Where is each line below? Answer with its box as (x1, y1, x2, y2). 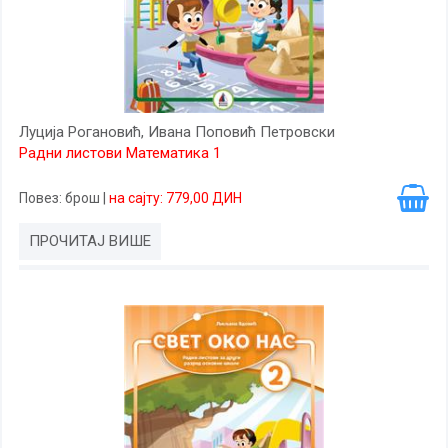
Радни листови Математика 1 (19, 144, 221, 162)
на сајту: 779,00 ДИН (109, 190, 242, 206)
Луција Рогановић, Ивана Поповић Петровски (19, 123, 335, 141)
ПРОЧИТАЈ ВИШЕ (29, 232, 151, 250)
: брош (59, 190, 103, 206)
